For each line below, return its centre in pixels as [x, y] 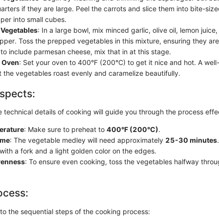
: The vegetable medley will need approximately [88, 140]
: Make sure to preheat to [65, 129]
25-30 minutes [191, 140]
